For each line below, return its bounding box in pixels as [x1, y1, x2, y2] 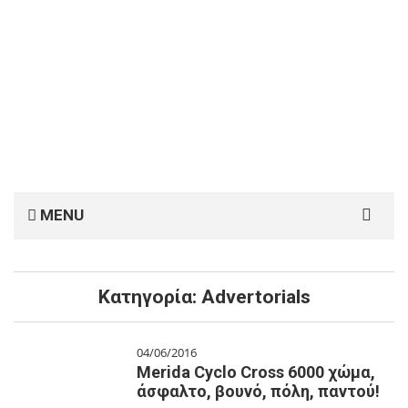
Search [339, 193, 375, 209]
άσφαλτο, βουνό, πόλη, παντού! [137, 382, 380, 401]
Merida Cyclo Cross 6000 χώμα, [137, 362, 375, 382]
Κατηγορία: [97, 286, 201, 308]
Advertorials [200, 286, 311, 308]
